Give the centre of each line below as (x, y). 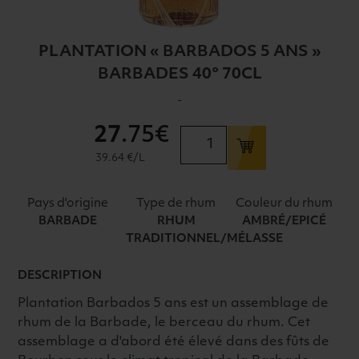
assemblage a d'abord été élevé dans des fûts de (174, 342)
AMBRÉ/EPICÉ (284, 221)
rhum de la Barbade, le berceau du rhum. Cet (164, 323)
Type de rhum (176, 204)
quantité (206, 134)
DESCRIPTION (60, 276)
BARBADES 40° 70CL (179, 75)
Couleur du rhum (284, 204)
